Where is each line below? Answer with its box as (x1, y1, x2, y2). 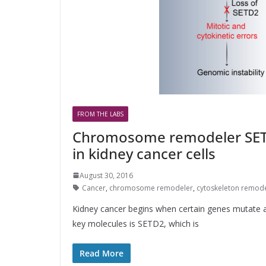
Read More (80, 247, 123, 259)
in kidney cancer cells (72, 143, 216, 163)
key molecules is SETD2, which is (72, 217, 199, 229)
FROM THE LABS (77, 109, 123, 118)
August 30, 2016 (80, 170, 133, 180)
